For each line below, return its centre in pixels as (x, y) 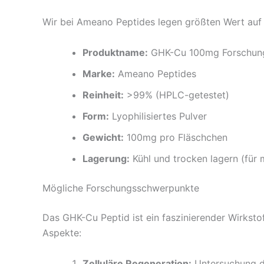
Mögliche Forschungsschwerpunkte (121, 188)
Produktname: (115, 53)
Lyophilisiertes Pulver (158, 116)
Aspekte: (62, 233)
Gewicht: (103, 138)
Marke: (99, 74)
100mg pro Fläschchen (176, 138)
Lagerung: (106, 159)
